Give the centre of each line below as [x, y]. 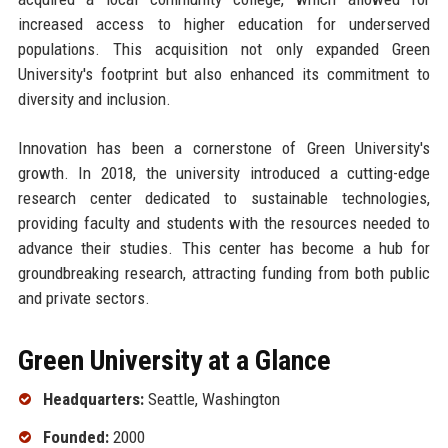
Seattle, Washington [211, 398]
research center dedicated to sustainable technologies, [224, 197]
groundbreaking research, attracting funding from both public [224, 272]
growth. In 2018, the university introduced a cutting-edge [224, 172]
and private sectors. [83, 297]
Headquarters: [93, 398]
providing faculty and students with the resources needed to [224, 222]
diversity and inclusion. [94, 98]
